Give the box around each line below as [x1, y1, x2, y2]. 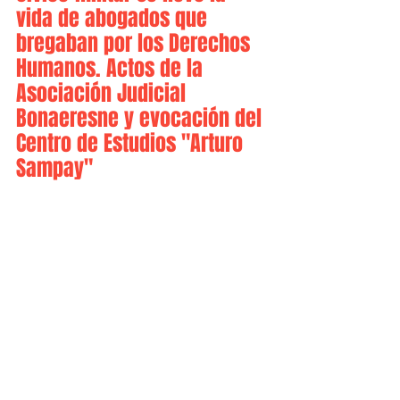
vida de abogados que [16, 3, 212, 34]
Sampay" [16, 153, 93, 184]
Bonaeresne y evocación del [16, 103, 267, 134]
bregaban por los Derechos [16, 28, 255, 59]
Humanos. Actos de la [16, 53, 208, 84]
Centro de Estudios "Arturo [16, 128, 248, 159]
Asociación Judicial [16, 78, 191, 109]
